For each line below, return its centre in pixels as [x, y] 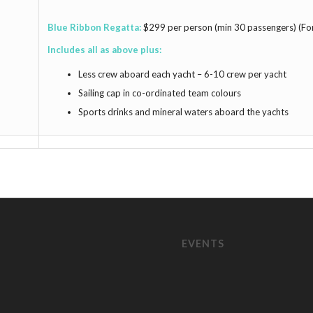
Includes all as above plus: [104, 50]
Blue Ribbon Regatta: [95, 28]
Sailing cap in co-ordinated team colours [160, 93]
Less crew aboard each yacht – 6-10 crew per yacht [182, 74]
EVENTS [203, 244]
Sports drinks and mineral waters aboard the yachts [183, 112]
